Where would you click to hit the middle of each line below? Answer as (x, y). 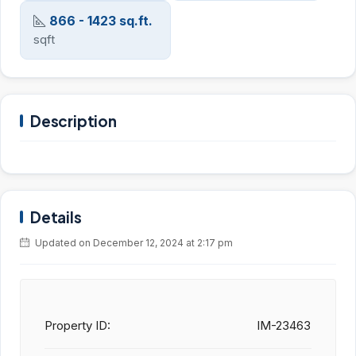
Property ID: (77, 326)
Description (74, 121)
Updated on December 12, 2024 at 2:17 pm (133, 243)
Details (56, 217)
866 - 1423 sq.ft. (101, 21)
